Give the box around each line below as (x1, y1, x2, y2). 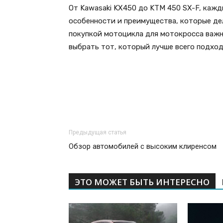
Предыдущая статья (69, 129, 126, 136)
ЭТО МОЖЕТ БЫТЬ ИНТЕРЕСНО (75, 176, 210, 188)
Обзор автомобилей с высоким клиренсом (69, 142, 217, 151)
